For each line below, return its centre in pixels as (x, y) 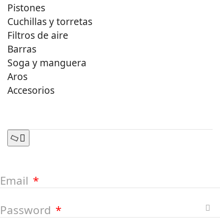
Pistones (26, 8)
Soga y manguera (47, 63)
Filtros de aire (38, 35)
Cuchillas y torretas (50, 22)
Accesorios (31, 90)
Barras (22, 49)
